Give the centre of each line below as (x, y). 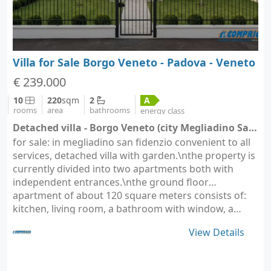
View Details (217, 232)
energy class (162, 110)
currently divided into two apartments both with (123, 168)
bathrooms (110, 110)
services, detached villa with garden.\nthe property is (134, 155)
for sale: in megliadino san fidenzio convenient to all (132, 142)
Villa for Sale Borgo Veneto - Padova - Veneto (134, 62)
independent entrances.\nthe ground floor (111, 182)
